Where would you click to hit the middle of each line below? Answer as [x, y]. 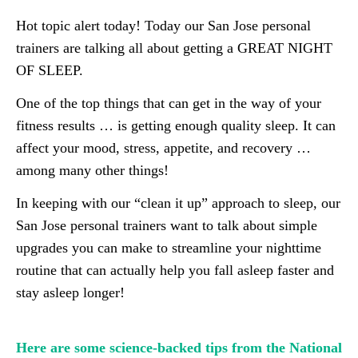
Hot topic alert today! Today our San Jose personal [163, 26]
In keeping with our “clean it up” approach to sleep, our [178, 203]
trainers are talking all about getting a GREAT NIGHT [174, 48]
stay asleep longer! [70, 292]
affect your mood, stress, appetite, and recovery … [163, 148]
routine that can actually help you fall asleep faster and [175, 270]
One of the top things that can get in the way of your [169, 103]
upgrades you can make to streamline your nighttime [169, 248]
